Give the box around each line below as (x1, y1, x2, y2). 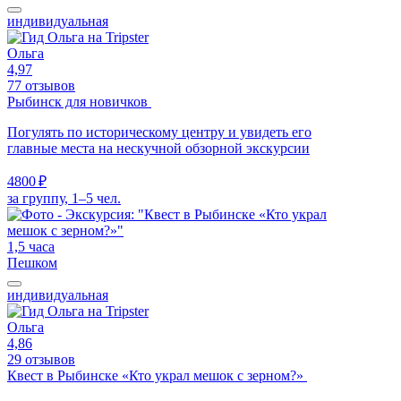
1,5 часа (7, 238, 55, 254)
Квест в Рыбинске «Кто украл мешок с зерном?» (7, 367, 307, 383)
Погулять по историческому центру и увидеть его (7, 124, 311, 140)
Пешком (7, 254, 57, 270)
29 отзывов (7, 351, 75, 367)
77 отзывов (7, 77, 75, 93)
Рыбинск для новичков (7, 93, 151, 109)
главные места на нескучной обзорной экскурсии (7, 140, 310, 156)
